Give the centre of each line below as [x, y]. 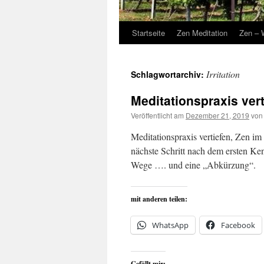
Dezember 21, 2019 [217, 115]
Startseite [148, 33]
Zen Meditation [202, 33]
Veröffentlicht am [157, 115]
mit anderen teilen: [159, 199]
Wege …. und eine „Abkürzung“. [193, 165]
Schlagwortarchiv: [169, 74]
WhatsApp [170, 225]
